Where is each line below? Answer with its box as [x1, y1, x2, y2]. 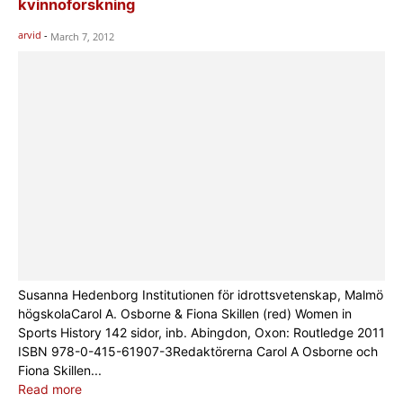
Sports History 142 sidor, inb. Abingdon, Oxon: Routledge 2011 [18, 325, 385, 341]
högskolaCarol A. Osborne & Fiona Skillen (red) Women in [18, 306, 352, 322]
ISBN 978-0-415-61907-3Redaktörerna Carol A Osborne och [18, 344, 378, 360]
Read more [18, 381, 82, 398]
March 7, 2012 [50, 29, 114, 43]
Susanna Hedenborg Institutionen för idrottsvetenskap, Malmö [18, 287, 383, 303]
